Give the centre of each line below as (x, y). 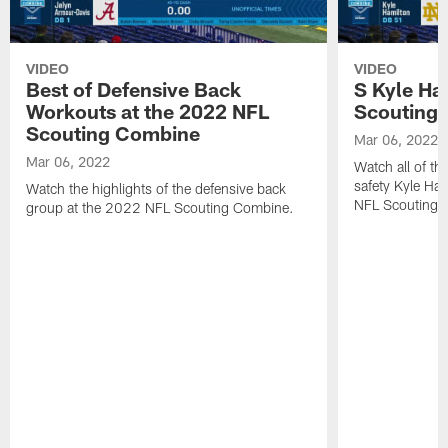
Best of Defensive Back (134, 89)
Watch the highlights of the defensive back (156, 189)
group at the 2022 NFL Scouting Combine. (160, 208)
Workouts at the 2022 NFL (148, 111)
